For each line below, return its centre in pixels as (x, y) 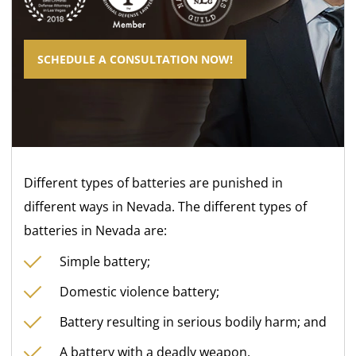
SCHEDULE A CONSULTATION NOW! (135, 59)
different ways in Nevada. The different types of (166, 206)
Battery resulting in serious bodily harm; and (193, 321)
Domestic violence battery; (140, 291)
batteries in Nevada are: (96, 230)
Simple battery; (105, 261)
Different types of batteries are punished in (154, 182)
